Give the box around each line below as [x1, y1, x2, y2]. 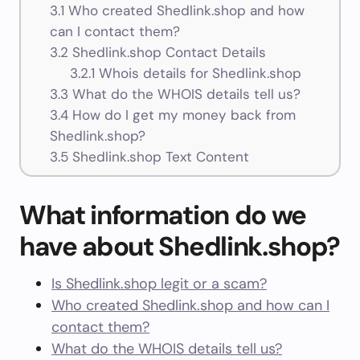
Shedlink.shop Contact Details [67, 43, 266, 62]
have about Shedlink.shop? [19, 229, 340, 264]
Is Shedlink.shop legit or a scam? [51, 274, 267, 293]
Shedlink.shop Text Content [67, 148, 249, 166]
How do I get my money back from [67, 106, 296, 125]
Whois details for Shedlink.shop [95, 64, 302, 83]
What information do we [19, 198, 306, 232]
